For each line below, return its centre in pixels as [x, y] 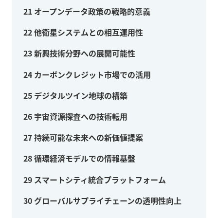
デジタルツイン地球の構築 [80, 95]
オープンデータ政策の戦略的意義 [91, 11]
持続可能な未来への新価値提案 [88, 137]
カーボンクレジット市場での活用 [91, 74]
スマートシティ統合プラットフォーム [99, 179]
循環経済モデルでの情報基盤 [84, 158]
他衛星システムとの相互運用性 [88, 32]
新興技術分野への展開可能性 [84, 53]
